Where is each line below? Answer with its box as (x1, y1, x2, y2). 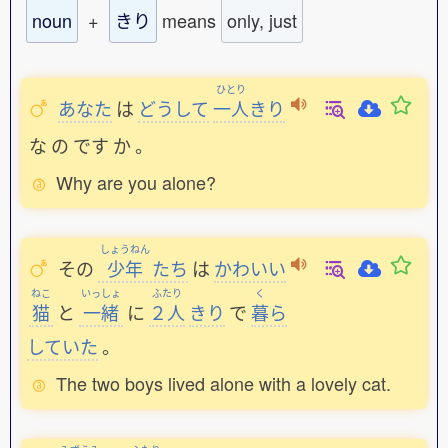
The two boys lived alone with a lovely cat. (56, 370, 391, 396)
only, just (227, 7, 297, 33)
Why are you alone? (56, 169, 216, 195)
